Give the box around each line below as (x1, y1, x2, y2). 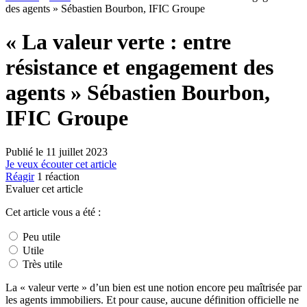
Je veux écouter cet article (5, 158, 116, 170)
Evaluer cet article (5, 182, 83, 195)
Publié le (5, 145, 46, 158)
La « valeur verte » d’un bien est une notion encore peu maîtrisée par (5, 281, 302, 293)
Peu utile (20, 230, 60, 243)
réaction (42, 170, 79, 182)
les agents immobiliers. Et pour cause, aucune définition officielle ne (5, 293, 299, 306)
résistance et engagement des (5, 55, 273, 80)
